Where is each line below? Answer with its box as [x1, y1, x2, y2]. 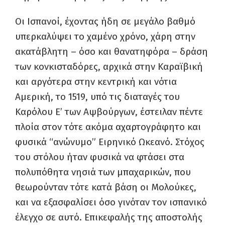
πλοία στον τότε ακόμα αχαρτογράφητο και [15, 121, 201, 133]
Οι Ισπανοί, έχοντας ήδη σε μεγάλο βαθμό [15, 16, 195, 27]
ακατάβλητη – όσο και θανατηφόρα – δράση [15, 46, 208, 57]
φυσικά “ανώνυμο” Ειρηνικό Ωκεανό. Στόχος [15, 136, 204, 148]
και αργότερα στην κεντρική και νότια [15, 76, 177, 87]
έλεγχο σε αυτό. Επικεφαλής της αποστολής [15, 211, 202, 223]
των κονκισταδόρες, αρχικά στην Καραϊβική [15, 61, 203, 72]
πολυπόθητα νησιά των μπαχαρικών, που [15, 166, 191, 178]
